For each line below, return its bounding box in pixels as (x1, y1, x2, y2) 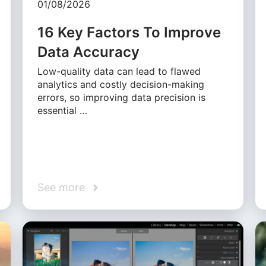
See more (37, 181, 85, 194)
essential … (37, 104, 88, 117)
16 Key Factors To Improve (37, 24, 221, 42)
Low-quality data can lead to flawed (37, 65, 201, 78)
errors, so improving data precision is (37, 91, 206, 104)
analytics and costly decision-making (37, 78, 205, 91)
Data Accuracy (37, 43, 140, 61)
